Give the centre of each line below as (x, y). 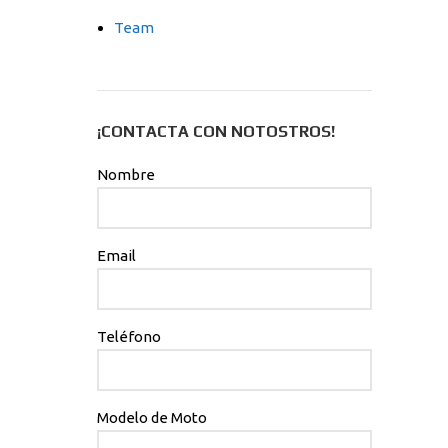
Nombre (125, 174)
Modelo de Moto (151, 417)
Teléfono (128, 336)
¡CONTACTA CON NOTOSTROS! (215, 131)
